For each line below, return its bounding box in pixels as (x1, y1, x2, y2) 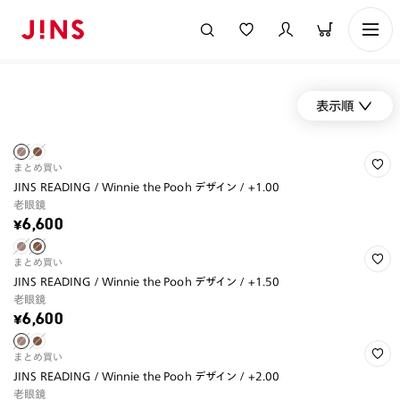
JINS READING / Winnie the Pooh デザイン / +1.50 (13, 276, 280, 287)
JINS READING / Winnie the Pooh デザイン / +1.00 (13, 181, 280, 192)
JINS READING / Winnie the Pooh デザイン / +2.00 (13, 371, 280, 381)
